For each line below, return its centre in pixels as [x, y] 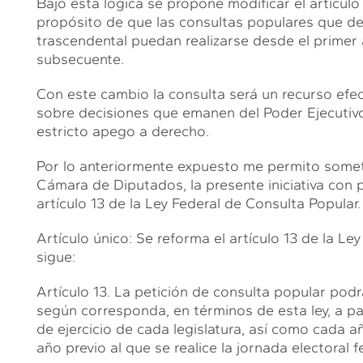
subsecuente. [80, 59]
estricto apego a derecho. [122, 131]
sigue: [56, 256]
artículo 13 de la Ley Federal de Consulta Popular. [198, 203]
